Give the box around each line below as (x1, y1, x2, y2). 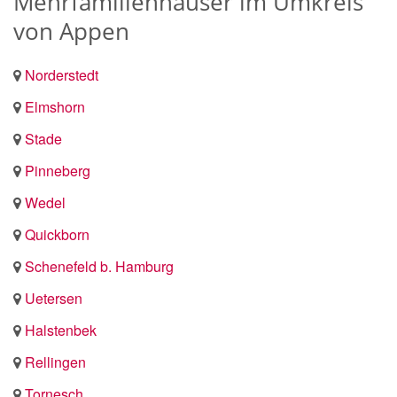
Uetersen (25, 288, 82, 308)
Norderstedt (25, 65, 98, 85)
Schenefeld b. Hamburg (25, 256, 174, 276)
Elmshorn (25, 97, 85, 117)
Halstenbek (25, 320, 97, 340)
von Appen (13, 15, 129, 47)
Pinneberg (25, 160, 90, 181)
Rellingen (25, 352, 86, 372)
